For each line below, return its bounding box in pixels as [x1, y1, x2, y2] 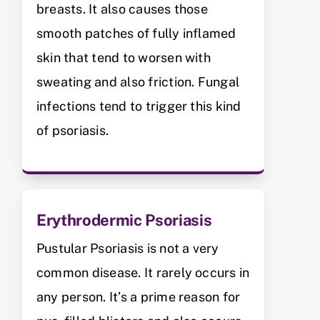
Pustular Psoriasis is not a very [36, 240, 219, 256]
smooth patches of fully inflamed [36, 25, 236, 41]
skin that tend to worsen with [36, 49, 211, 65]
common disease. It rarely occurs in [36, 264, 250, 280]
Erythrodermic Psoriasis [36, 210, 212, 229]
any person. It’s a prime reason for [36, 289, 241, 304]
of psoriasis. [36, 122, 109, 138]
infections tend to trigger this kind [36, 98, 241, 114]
